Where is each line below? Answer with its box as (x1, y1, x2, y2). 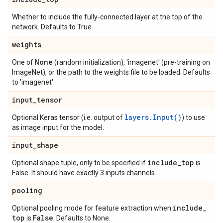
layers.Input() (124, 112, 182, 122)
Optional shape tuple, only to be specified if (12, 159, 147, 167)
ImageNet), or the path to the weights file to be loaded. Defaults (12, 68, 210, 76)
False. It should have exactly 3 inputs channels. (12, 169, 156, 177)
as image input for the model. (12, 123, 104, 131)
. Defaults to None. (53, 214, 111, 222)
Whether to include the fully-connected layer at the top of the (12, 13, 203, 21)
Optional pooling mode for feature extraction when (12, 204, 173, 212)
